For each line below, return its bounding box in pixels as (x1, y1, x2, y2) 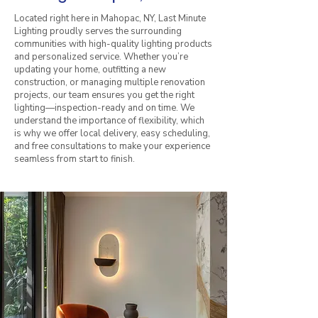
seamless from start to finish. (14, 152, 135, 165)
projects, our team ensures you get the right (14, 88, 194, 102)
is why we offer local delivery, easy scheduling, (14, 126, 210, 140)
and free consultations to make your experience (14, 139, 210, 153)
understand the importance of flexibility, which (14, 114, 204, 127)
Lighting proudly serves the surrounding (14, 24, 182, 38)
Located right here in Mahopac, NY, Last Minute (14, 11, 206, 25)
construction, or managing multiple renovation (14, 75, 205, 89)
